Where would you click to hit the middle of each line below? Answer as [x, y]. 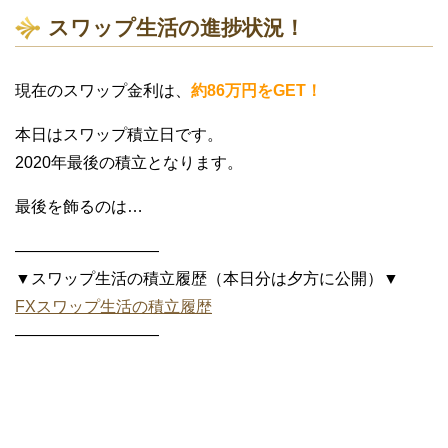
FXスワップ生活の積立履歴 [113, 306]
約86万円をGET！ [256, 90]
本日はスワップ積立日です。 [119, 134]
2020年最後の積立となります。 [129, 162]
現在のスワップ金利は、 [103, 90]
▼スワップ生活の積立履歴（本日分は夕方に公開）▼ [207, 278]
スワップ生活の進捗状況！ [176, 27]
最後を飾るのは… [79, 206]
